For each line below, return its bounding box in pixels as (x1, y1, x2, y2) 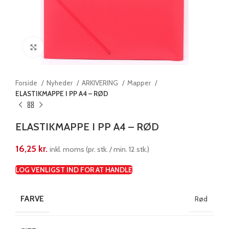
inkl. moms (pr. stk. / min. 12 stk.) (50, 145, 149, 154)
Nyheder (47, 79, 74, 87)
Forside (15, 79, 39, 87)
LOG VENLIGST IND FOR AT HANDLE (15, 165, 132, 174)
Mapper (127, 79, 152, 87)
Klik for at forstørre (43, 43, 97, 51)
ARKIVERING (82, 79, 120, 87)
